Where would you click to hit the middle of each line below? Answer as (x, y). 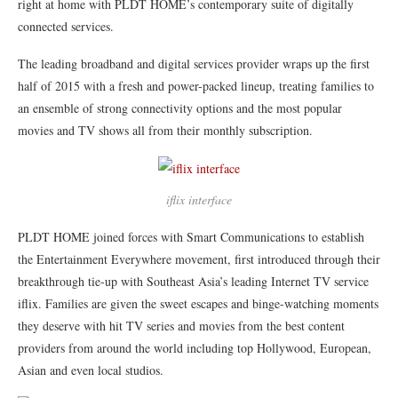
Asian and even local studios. (91, 370)
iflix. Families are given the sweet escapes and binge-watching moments (198, 304)
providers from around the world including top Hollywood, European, (195, 348)
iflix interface (199, 200)
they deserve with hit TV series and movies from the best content (181, 326)
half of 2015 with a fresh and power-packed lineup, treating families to (196, 86)
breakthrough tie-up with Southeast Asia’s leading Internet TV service (193, 282)
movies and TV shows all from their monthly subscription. (165, 131)
